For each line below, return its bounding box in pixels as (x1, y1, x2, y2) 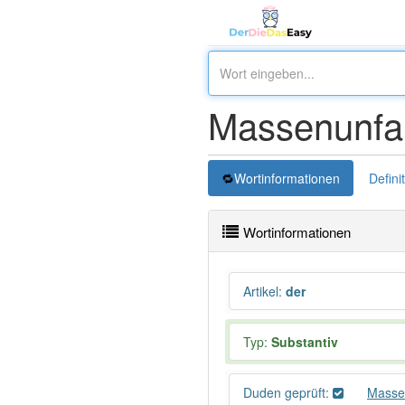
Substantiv (271, 333, 338, 351)
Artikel (243, 282, 278, 300)
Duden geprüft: (243, 383, 333, 401)
